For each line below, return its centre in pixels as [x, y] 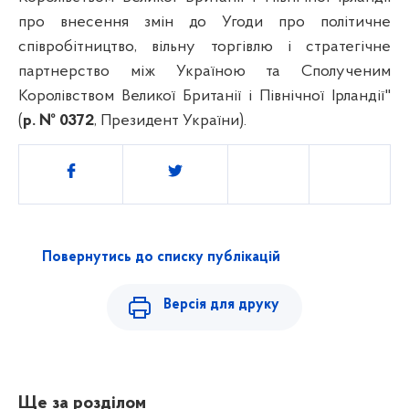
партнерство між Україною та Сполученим [204, 71]
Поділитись [100, 166]
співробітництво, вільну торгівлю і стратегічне [204, 47]
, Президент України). [170, 121]
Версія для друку [222, 304]
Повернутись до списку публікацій [161, 257]
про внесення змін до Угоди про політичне [204, 22]
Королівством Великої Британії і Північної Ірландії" [204, 96]
